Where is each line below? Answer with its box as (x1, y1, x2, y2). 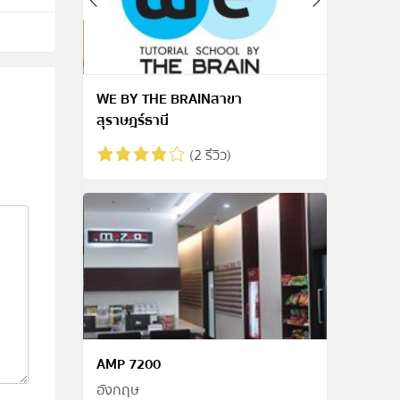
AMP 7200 (96, 352, 162, 376)
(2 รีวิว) (186, 144, 232, 168)
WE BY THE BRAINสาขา (96, 87, 243, 112)
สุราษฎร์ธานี (96, 109, 170, 133)
